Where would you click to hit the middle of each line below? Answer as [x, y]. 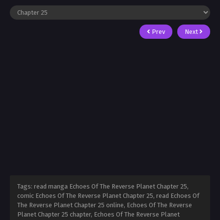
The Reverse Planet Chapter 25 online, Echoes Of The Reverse [105, 205]
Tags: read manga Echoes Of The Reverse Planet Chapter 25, [103, 187]
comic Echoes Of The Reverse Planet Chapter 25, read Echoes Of [108, 196]
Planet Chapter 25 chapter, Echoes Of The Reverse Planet [98, 215]
